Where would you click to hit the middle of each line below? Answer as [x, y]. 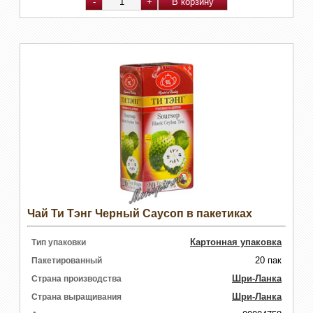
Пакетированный [67, 261]
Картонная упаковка [236, 242]
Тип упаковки [59, 243]
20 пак [268, 261]
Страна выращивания [77, 297]
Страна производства [77, 279]
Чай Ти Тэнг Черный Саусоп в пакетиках [140, 214]
